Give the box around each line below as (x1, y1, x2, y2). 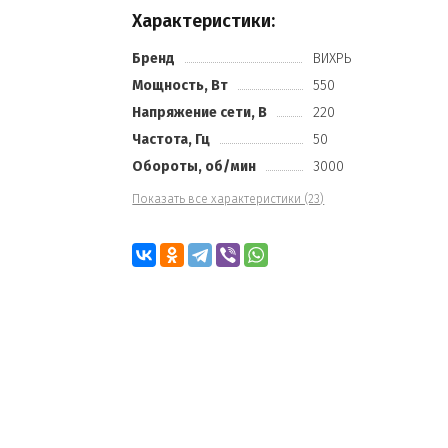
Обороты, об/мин (132, 158, 257, 175)
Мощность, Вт (132, 77, 229, 94)
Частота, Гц (132, 131, 211, 148)
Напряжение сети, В (132, 104, 268, 121)
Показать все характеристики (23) (132, 192, 325, 206)
